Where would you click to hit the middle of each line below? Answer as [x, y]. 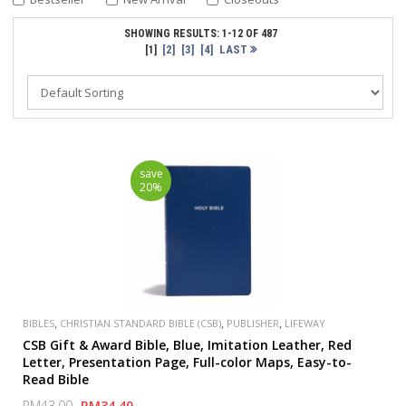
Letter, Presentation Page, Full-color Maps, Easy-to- [188, 362]
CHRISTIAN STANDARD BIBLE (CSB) [141, 323]
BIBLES [39, 323]
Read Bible [56, 379]
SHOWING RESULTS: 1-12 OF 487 [201, 34]
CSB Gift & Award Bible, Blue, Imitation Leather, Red [188, 345]
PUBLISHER [253, 323]
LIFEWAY [305, 323]
